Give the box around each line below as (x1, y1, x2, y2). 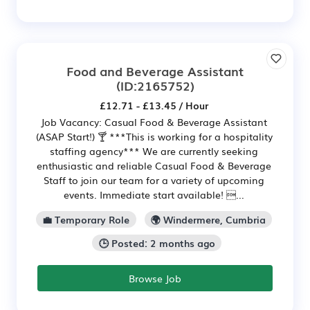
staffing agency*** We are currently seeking (50, 144, 258, 158)
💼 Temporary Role (42, 212, 130, 226)
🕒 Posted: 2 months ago (98, 235, 215, 250)
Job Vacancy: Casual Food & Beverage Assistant (41, 115, 267, 129)
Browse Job (129, 271, 181, 285)
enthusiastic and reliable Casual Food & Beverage (37, 158, 271, 173)
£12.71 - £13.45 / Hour (100, 98, 208, 113)
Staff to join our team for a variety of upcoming (44, 173, 264, 188)
